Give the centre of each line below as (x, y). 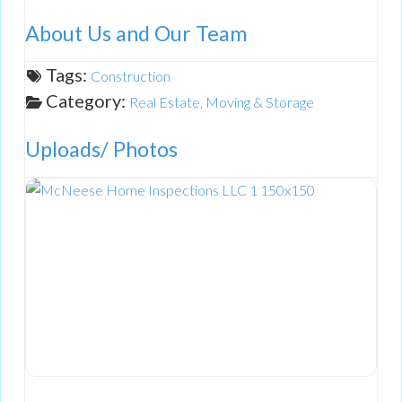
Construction (131, 76)
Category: (87, 101)
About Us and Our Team (136, 34)
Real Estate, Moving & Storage (222, 102)
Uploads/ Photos (101, 149)
